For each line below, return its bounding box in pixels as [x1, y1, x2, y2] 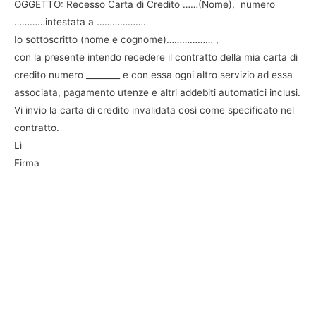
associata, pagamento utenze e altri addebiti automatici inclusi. [14, 86, 300, 98]
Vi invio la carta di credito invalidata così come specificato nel [14, 104, 294, 116]
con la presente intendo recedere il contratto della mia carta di [14, 51, 298, 63]
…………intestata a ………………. [14, 16, 146, 28]
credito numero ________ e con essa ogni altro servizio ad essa [14, 68, 293, 80]
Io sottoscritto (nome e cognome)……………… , [14, 33, 219, 45]
